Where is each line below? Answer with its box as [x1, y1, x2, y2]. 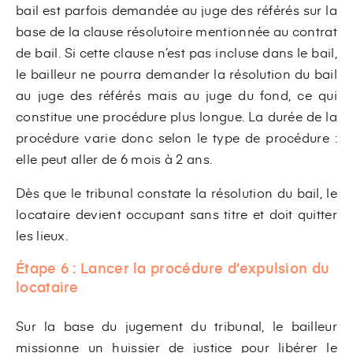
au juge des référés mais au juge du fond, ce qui [16, 85, 337, 103]
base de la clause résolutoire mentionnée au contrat [16, 21, 337, 39]
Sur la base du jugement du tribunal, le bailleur [16, 316, 337, 334]
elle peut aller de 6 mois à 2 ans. [16, 149, 213, 167]
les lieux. [16, 225, 68, 243]
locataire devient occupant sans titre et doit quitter [16, 204, 337, 222]
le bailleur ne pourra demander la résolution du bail [16, 64, 337, 82]
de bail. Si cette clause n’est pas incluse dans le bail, [16, 43, 337, 61]
